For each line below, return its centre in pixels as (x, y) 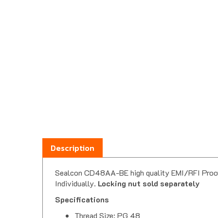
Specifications (82, 200)
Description (73, 148)
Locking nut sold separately (149, 183)
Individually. (76, 183)
